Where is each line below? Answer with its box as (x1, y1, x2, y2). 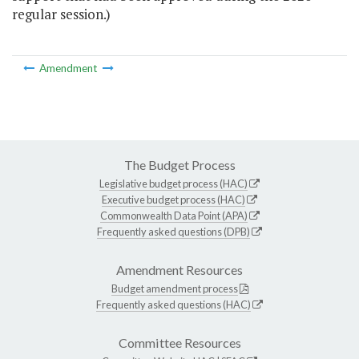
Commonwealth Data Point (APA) (99, 208, 248, 222)
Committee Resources (118, 334, 241, 350)
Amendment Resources (116, 261, 243, 277)
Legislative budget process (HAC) (99, 176, 248, 190)
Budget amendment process (111, 281, 238, 295)
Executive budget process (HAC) (102, 192, 245, 206)
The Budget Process (123, 156, 236, 172)
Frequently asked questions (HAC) (96, 297, 251, 311)
